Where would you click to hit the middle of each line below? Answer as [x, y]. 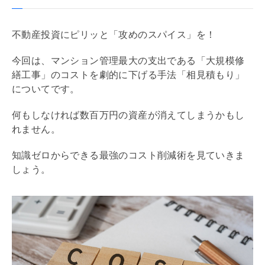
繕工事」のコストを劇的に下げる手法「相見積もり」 [128, 75]
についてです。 [46, 89]
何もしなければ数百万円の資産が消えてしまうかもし [128, 115]
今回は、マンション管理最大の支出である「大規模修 [128, 60]
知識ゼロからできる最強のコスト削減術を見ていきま [128, 155]
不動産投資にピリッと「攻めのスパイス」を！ [114, 34]
